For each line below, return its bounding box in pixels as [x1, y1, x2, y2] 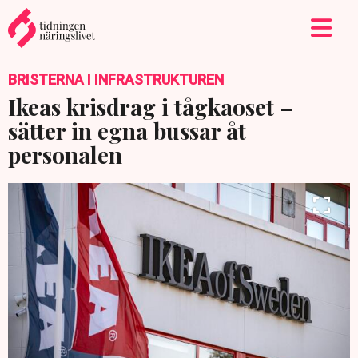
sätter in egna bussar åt [8, 116, 246, 145]
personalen [8, 140, 122, 169]
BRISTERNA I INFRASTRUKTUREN [8, 71, 224, 88]
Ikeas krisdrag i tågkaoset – [8, 92, 294, 121]
